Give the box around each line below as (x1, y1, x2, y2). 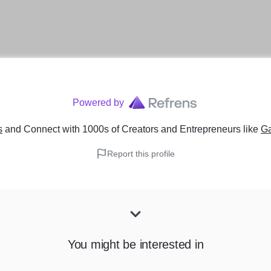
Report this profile (107, 149, 175, 158)
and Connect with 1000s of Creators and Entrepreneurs (5, 124, 241, 134)
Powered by (72, 97, 124, 108)
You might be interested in (67, 238, 204, 251)
